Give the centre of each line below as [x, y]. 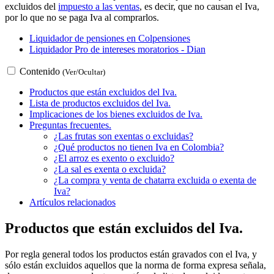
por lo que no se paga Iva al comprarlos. [82, 17]
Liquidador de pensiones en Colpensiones [110, 38]
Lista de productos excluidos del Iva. [100, 103]
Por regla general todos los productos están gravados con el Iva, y [131, 254]
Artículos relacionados [72, 202]
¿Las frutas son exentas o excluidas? [124, 136]
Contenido [40, 71]
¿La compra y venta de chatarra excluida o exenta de [155, 180]
